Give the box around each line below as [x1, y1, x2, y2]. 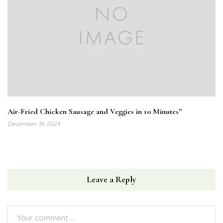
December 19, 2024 [7, 120, 60, 128]
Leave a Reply [87, 174, 136, 185]
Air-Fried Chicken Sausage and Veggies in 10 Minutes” [7, 107, 182, 117]
